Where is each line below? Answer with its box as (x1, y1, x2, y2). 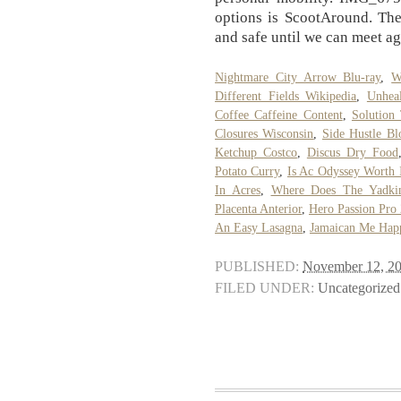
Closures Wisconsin (215, 126, 314, 141)
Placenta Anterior (215, 201, 302, 216)
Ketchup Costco (215, 145, 297, 159)
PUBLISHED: (215, 258, 299, 275)
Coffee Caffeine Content (215, 107, 343, 122)
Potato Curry (215, 164, 280, 178)
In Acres (215, 183, 260, 197)
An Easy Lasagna (215, 220, 303, 235)
